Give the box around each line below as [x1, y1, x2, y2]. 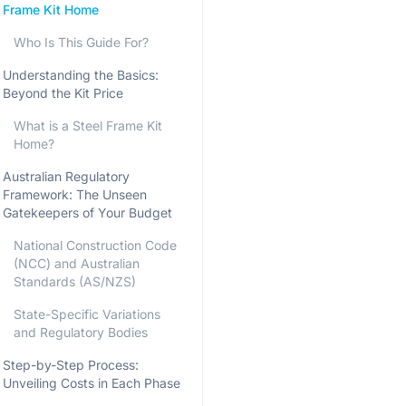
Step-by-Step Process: [3, 357, 139, 372]
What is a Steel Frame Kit [14, 118, 162, 133]
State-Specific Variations [14, 306, 160, 322]
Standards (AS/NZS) [14, 274, 136, 289]
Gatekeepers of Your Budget [3, 205, 172, 220]
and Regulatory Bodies [14, 324, 148, 340]
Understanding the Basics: [3, 67, 159, 82]
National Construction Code [14, 237, 177, 253]
